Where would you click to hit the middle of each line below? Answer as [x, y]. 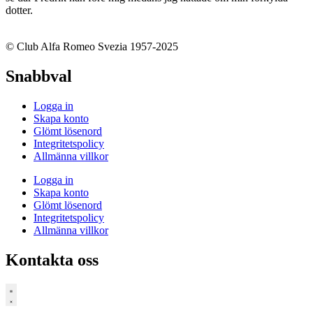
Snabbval [39, 76]
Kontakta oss [52, 260]
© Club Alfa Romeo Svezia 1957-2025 [92, 46]
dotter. [19, 10]
